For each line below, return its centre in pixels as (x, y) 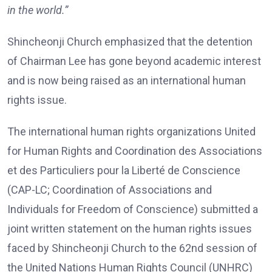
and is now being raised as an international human (127, 80)
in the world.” (38, 10)
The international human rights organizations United (131, 131)
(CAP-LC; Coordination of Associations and (110, 189)
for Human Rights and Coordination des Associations (135, 151)
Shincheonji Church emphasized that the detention (130, 41)
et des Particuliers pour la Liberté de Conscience (124, 170)
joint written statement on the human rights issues (130, 228)
